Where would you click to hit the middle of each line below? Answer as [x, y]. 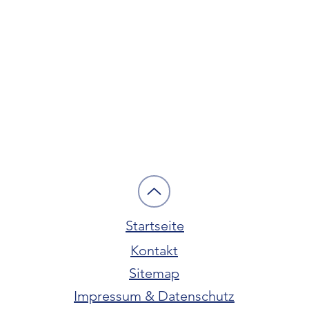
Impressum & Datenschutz [154, 296]
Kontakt [154, 250]
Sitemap [154, 273]
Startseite [155, 226]
